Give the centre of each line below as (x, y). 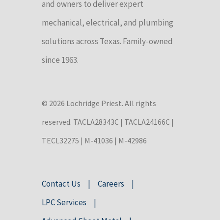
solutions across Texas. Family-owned (107, 41)
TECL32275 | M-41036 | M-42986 (94, 140)
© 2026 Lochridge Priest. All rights (99, 103)
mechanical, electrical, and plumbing (108, 22)
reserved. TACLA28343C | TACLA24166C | (108, 122)
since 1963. (60, 60)
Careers (111, 183)
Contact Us (61, 183)
